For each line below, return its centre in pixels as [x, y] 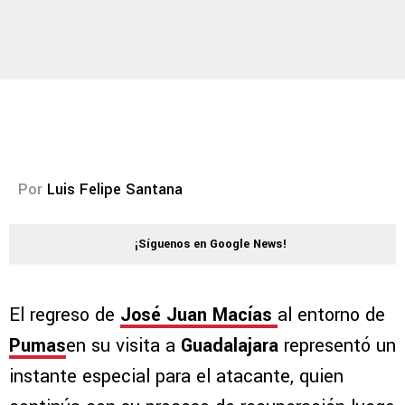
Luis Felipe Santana [115, 190]
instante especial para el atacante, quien [176, 377]
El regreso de [65, 316]
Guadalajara [227, 346]
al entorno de [331, 316]
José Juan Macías [196, 316]
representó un [337, 346]
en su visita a [121, 346]
